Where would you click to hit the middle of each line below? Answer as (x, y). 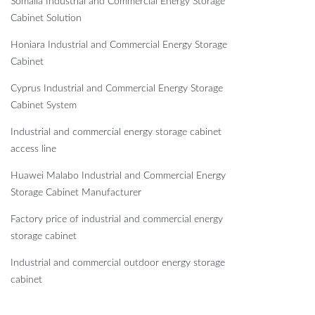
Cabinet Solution (46, 18)
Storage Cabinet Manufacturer (76, 192)
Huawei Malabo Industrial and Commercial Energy (118, 175)
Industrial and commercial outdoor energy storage (118, 263)
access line (33, 149)
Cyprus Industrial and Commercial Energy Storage (117, 88)
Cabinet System (44, 105)
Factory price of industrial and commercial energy (117, 219)
